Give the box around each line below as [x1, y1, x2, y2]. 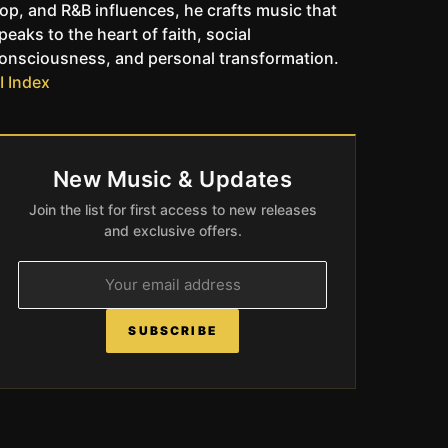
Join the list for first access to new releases [28, 200, 317, 218]
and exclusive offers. [103, 221, 242, 239]
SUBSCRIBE [128, 322, 217, 338]
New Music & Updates [52, 165, 293, 192]
